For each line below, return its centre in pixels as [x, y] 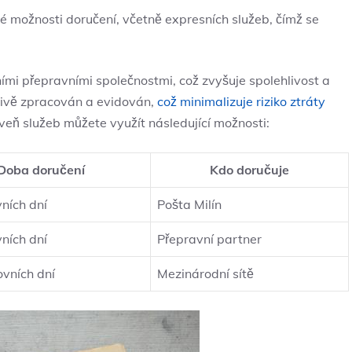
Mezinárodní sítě [205, 274]
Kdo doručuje [249, 170]
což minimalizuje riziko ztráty [241, 102]
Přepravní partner [209, 239]
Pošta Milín [189, 205]
